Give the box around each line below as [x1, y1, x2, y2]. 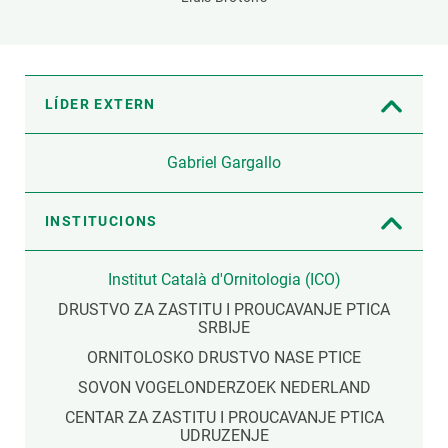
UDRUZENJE [179, 426, 269, 446]
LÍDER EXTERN [45, 96, 156, 113]
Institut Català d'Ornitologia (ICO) [107, 270, 341, 290]
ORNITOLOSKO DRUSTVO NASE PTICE [87, 348, 361, 368]
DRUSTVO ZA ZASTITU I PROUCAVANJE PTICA [58, 300, 390, 320]
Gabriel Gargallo [167, 153, 281, 173]
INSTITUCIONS [45, 213, 158, 230]
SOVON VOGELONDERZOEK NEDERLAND [77, 378, 371, 398]
